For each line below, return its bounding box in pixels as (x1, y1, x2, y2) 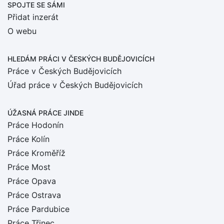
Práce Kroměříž (7, 148, 65, 158)
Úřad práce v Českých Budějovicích (7, 80, 142, 90)
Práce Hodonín (7, 120, 63, 130)
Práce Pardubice (7, 204, 69, 214)
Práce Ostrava (7, 190, 61, 200)
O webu (7, 26, 36, 36)
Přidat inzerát (7, 12, 58, 22)
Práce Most (7, 162, 50, 172)
